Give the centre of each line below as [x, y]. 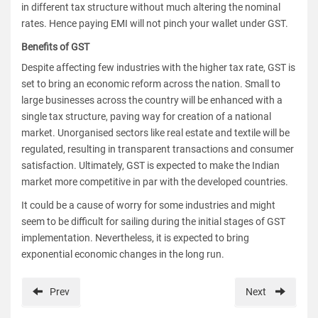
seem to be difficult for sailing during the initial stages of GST [153, 221]
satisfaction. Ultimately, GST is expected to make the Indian [150, 165]
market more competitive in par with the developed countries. [155, 181]
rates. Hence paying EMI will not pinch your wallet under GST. [155, 23]
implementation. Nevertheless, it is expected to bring [135, 237]
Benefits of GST [55, 46]
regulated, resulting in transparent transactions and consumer [158, 149]
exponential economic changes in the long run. [123, 254]
